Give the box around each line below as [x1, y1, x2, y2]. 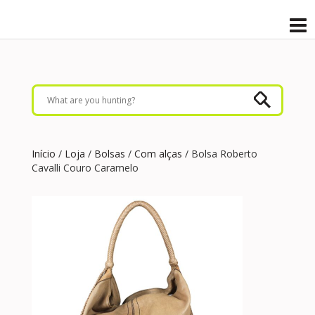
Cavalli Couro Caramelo [32, 161, 139, 174]
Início [32, 147, 56, 160]
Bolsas [94, 147, 125, 160]
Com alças [134, 147, 182, 160]
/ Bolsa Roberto [182, 147, 257, 160]
